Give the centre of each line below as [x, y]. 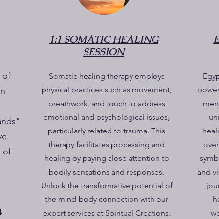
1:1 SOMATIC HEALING [104, 39]
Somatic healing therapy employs [107, 76]
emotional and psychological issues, [107, 117]
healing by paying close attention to [107, 158]
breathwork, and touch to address [107, 103]
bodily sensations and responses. [107, 172]
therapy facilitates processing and [107, 144]
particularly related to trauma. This [107, 131]
